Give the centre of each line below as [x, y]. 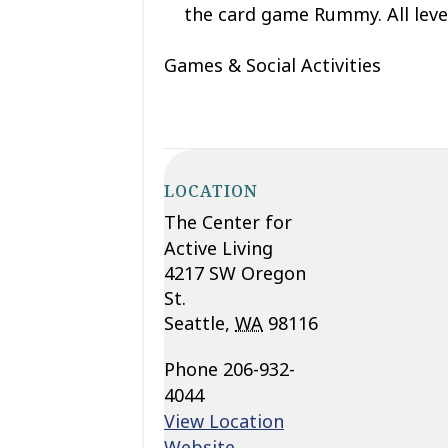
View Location [224, 420]
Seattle [194, 322]
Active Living [218, 247]
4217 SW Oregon [235, 272]
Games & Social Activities [272, 65]
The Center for [228, 221]
